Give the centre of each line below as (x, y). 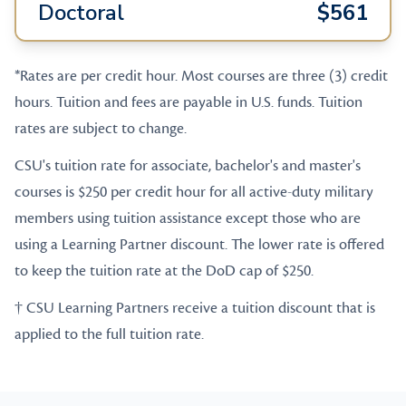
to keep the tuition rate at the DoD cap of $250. (164, 271)
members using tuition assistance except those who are (188, 218)
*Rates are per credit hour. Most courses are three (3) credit (201, 76)
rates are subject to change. (101, 129)
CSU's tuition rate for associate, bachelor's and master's (188, 166)
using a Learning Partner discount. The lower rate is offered (199, 245)
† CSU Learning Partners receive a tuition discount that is (195, 308)
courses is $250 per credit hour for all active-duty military (194, 192)
